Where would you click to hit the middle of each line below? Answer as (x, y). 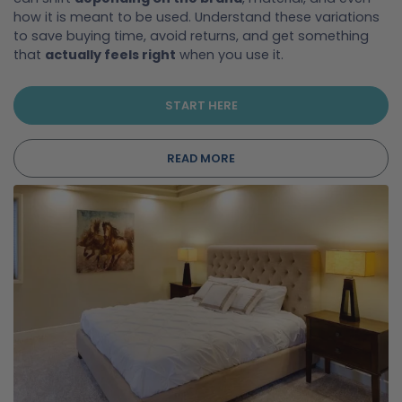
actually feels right (110, 54)
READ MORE (201, 159)
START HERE (201, 105)
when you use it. (230, 54)
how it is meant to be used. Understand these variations (197, 17)
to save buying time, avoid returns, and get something (191, 35)
